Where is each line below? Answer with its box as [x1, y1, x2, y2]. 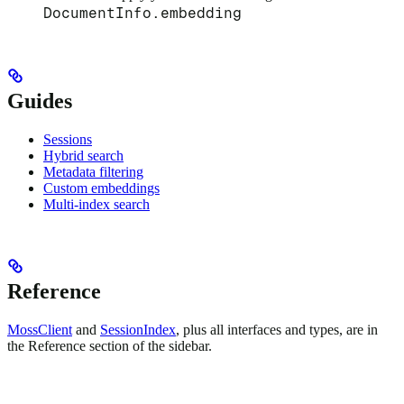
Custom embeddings [43, 179, 160, 196]
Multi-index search [43, 196, 150, 212]
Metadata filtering [43, 163, 143, 179]
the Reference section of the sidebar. [7, 337, 212, 353]
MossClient [7, 321, 72, 337]
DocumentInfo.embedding [43, 5, 242, 22]
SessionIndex [100, 321, 176, 337]
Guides [7, 88, 72, 113]
